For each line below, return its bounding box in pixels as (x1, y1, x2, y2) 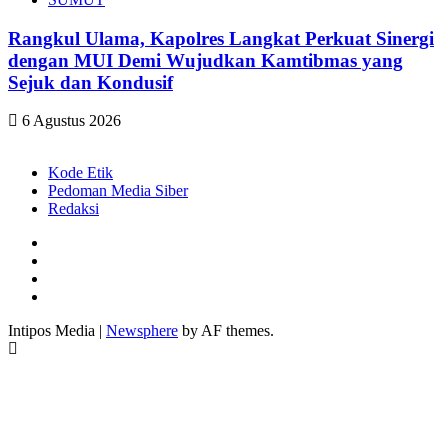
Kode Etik (48, 164, 113, 182)
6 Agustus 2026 (18, 112, 121, 130)
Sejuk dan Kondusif (8, 71, 173, 93)
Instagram (47, 287, 109, 305)
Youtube (47, 269, 100, 287)
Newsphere (106, 322, 178, 340)
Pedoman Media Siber (48, 182, 188, 200)
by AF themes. (178, 322, 274, 340)
